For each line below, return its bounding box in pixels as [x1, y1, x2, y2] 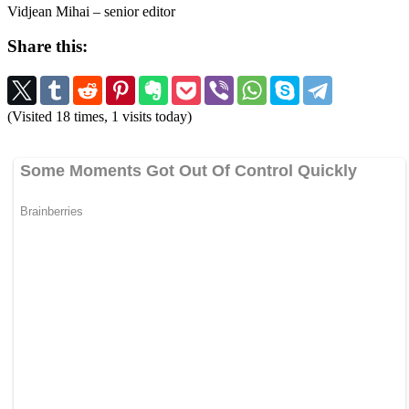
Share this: [7, 37, 88, 57]
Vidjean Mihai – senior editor [7, 3, 175, 19]
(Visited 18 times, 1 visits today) [7, 109, 192, 125]
